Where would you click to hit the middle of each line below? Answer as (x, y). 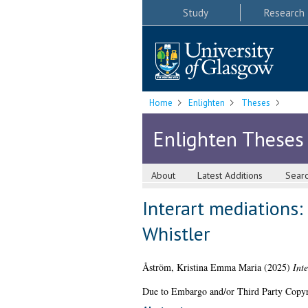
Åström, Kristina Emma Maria (201, 267)
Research (284, 12)
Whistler (176, 234)
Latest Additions (230, 176)
